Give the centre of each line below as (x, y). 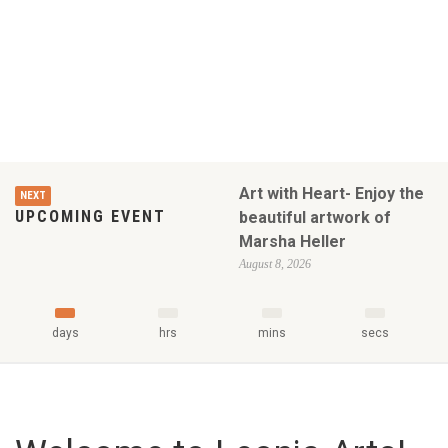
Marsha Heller (292, 241)
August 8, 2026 (275, 264)
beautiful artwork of (315, 217)
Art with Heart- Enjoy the (331, 193)
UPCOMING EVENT (90, 216)
